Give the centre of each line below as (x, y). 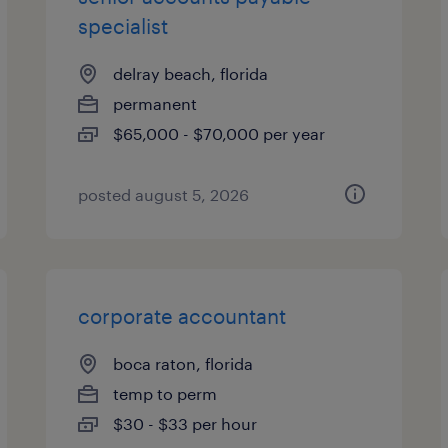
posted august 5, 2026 (164, 194)
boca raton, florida (183, 363)
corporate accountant (182, 316)
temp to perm (165, 393)
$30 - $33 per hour (185, 423)
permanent (155, 103)
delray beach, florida (191, 73)
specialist (123, 26)
